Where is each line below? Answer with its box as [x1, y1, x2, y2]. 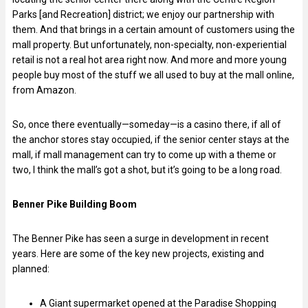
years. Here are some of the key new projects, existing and [12, 247, 264, 259]
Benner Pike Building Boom [12, 198, 137, 210]
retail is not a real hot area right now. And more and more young [12, 54, 287, 65]
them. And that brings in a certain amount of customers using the [12, 23, 295, 35]
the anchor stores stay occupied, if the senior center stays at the [12, 133, 289, 145]
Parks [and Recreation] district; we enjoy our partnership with [12, 8, 274, 20]
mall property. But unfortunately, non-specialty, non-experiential [12, 38, 287, 50]
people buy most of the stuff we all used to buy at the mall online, [12, 69, 294, 80]
